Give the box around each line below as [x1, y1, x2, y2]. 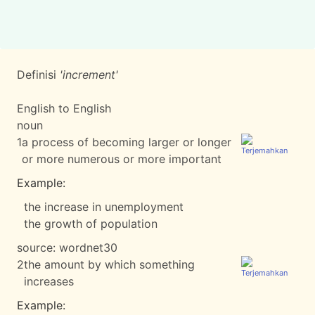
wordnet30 [59, 240, 117, 255]
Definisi [17, 67, 60, 82]
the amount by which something [24, 257, 195, 271]
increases [24, 274, 74, 288]
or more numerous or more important [22, 152, 221, 166]
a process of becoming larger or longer [22, 135, 231, 149]
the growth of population [24, 217, 157, 231]
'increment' [60, 67, 118, 82]
